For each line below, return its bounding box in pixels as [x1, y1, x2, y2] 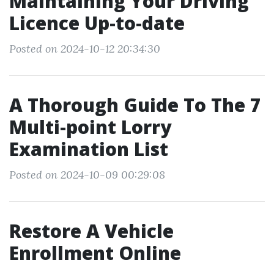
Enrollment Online [9, 240, 181, 265]
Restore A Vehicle [9, 218, 174, 243]
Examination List [9, 136, 168, 161]
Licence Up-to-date [9, 10, 185, 35]
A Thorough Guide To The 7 [9, 92, 261, 117]
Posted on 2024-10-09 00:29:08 [9, 168, 165, 182]
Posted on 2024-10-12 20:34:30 [9, 42, 160, 56]
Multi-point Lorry [9, 114, 171, 139]
